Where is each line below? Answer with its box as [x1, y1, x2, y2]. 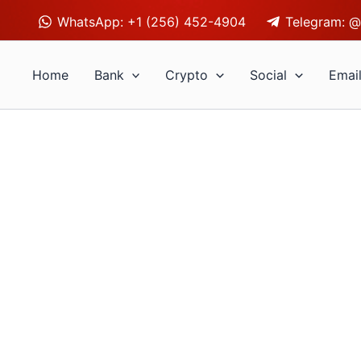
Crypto [165, 67, 209, 83]
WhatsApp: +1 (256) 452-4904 [57, 13, 247, 30]
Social [250, 67, 288, 83]
